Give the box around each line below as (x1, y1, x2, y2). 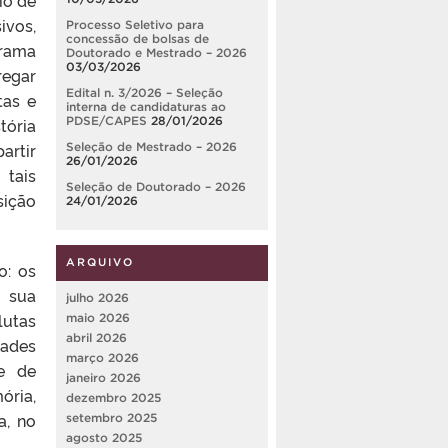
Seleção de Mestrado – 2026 (66, 140, 237, 154)
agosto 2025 (66, 431, 142, 445)
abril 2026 (66, 331, 127, 345)
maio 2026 (66, 311, 130, 325)
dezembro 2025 (66, 391, 161, 405)
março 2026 (66, 351, 139, 365)
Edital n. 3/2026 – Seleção (66, 86, 223, 100)
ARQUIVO (66, 256, 134, 269)
